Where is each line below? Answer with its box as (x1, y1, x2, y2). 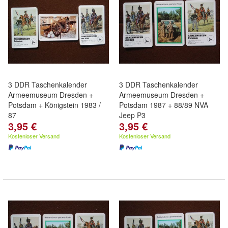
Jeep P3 (119, 110, 146, 120)
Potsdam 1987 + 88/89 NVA (119, 100, 208, 110)
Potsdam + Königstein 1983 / (8, 100, 101, 110)
